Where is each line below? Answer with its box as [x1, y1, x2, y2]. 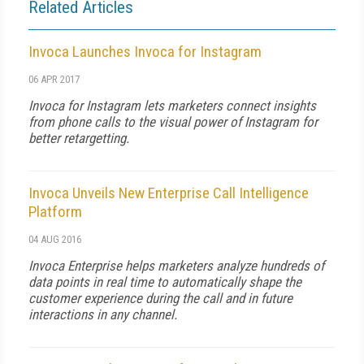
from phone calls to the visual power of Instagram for [28, 114, 318, 130]
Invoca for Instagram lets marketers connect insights [28, 97, 316, 114]
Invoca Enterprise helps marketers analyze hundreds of [28, 258, 324, 274]
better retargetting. [28, 130, 129, 146]
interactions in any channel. [28, 306, 177, 323]
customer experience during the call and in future [28, 290, 292, 306]
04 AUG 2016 [28, 233, 81, 245]
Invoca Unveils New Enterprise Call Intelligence [28, 184, 309, 202]
